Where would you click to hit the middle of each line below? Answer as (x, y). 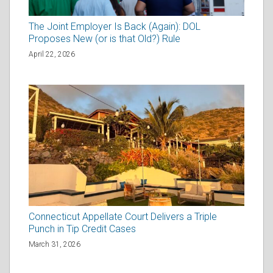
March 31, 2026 (55, 244)
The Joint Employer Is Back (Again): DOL (115, 26)
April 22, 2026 (52, 54)
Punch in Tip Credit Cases (82, 229)
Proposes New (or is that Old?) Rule (105, 38)
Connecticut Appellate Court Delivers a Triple (123, 216)
